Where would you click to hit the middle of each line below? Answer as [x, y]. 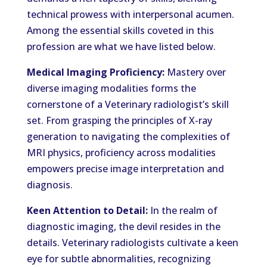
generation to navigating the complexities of [128, 136]
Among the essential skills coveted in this [120, 30]
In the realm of [182, 210]
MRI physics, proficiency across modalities [121, 153]
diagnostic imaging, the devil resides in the [123, 226]
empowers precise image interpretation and [125, 169]
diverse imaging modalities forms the [111, 88]
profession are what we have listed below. [121, 46]
